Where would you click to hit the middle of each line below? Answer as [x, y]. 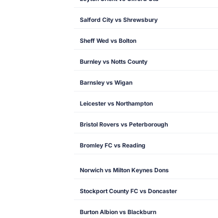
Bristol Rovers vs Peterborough [124, 124]
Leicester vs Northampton [116, 103]
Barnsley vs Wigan [106, 82]
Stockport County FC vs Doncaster [128, 191]
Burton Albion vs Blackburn [118, 212]
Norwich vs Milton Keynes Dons [124, 170]
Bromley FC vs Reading [113, 145]
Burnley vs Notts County [114, 62]
